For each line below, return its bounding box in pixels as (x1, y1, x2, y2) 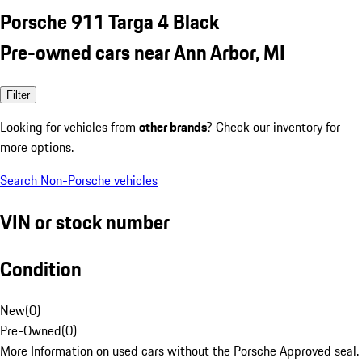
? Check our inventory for (207, 116, 340, 137)
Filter (6, 88, 30, 101)
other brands (139, 116, 207, 137)
